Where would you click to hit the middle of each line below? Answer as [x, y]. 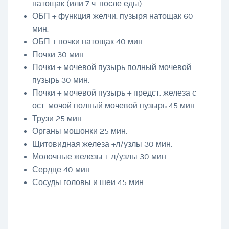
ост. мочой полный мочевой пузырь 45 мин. [114, 106]
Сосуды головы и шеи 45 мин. [88, 183]
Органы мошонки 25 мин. [79, 132]
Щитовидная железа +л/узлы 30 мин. [102, 144]
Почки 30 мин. [59, 55]
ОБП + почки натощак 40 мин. [88, 42]
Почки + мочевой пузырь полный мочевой [111, 68]
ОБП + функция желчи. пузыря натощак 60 [112, 17]
